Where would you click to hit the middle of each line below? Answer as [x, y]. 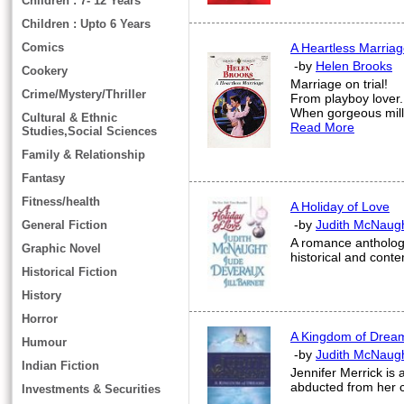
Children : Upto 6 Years [86, 24]
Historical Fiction [69, 272]
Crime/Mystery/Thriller [84, 94]
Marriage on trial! [339, 84]
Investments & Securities [91, 389]
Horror [40, 319]
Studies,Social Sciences [89, 131]
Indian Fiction [60, 366]
